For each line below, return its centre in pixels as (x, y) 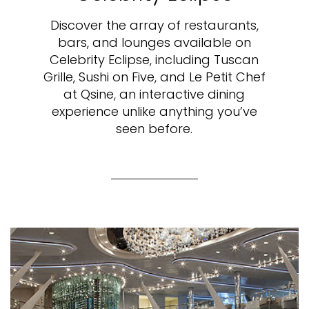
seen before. (154, 129)
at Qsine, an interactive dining (154, 94)
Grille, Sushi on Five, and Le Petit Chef (154, 77)
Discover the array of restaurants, (154, 26)
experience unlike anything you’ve (154, 112)
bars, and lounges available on (154, 43)
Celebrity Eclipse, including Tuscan (154, 60)
